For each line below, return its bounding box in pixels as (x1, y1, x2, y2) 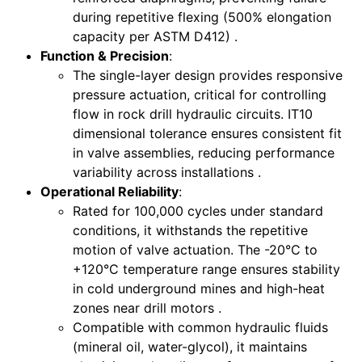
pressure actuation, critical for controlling (73, 86, 326, 103)
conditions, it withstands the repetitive (73, 221, 308, 238)
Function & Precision (40, 47, 169, 64)
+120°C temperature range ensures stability (73, 260, 340, 277)
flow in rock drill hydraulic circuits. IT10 (73, 105, 313, 122)
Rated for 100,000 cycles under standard (73, 202, 323, 219)
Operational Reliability (40, 183, 179, 200)
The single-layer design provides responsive (73, 66, 343, 83)
